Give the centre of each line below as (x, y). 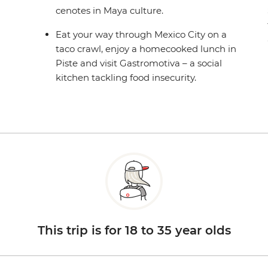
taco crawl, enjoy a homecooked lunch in (146, 49)
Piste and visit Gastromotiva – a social (139, 63)
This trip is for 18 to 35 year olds (134, 231)
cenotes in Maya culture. (110, 11)
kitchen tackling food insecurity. (126, 78)
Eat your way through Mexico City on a (141, 35)
